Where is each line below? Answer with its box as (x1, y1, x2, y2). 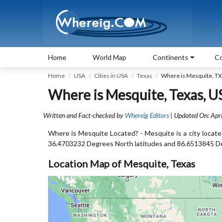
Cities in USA (94, 72, 128, 79)
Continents (153, 53, 188, 61)
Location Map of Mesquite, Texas (48, 158, 195, 169)
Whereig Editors (125, 111, 169, 119)
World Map (93, 53, 126, 61)
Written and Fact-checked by (43, 111, 125, 119)
